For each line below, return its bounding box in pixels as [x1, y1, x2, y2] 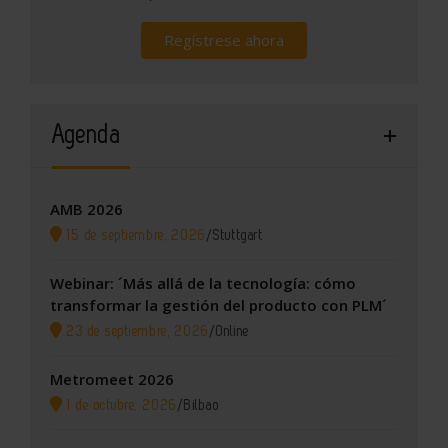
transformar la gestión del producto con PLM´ [50, 295, 387, 316]
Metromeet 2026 [50, 369, 174, 390]
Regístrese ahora [164, 30, 284, 51]
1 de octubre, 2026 [62, 398, 178, 414]
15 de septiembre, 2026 [62, 228, 207, 244]
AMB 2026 [50, 199, 123, 220]
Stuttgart [213, 228, 264, 244]
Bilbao [184, 398, 220, 414]
